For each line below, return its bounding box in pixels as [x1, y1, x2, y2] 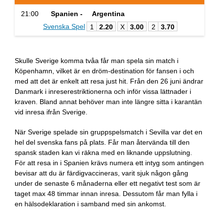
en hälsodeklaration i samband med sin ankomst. [15, 200, 166, 208]
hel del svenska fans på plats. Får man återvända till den [15, 138, 190, 146]
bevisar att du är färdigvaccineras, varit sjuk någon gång [15, 169, 188, 177]
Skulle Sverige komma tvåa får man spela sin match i [15, 57, 178, 65]
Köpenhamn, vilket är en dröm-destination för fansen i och [15, 67, 194, 75]
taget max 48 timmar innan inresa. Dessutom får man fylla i [15, 190, 197, 197]
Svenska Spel [43, 22, 85, 30]
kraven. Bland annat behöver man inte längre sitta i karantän [15, 98, 202, 106]
